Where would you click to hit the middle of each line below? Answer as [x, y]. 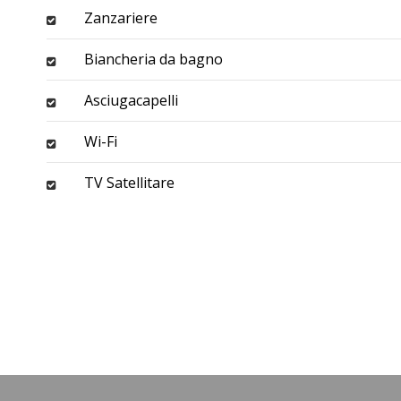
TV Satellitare [129, 183]
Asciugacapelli [131, 100]
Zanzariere [121, 18]
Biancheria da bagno [154, 59]
